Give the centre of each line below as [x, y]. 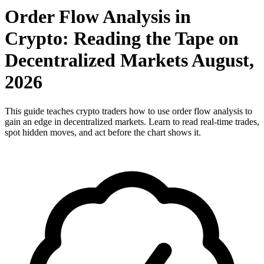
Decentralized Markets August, [129, 60]
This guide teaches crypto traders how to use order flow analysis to [128, 111]
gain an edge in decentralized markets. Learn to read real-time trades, [132, 121]
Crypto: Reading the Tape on [122, 39]
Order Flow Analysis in [98, 17]
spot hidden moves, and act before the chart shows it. [103, 132]
